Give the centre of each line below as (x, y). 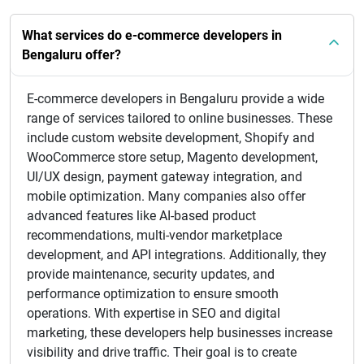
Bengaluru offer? (71, 54)
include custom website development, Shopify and (171, 137)
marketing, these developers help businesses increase (180, 332)
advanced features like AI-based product (141, 215)
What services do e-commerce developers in (152, 35)
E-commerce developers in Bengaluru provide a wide (175, 98)
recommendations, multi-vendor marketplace (154, 235)
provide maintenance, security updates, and (151, 274)
